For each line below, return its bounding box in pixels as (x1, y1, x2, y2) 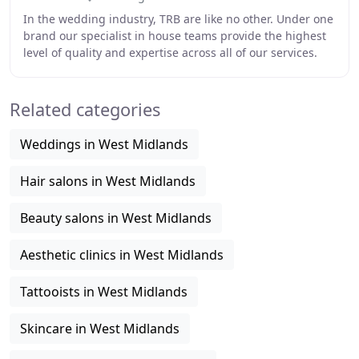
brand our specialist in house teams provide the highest (23, 28, 326, 43)
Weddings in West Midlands (20, 135, 188, 153)
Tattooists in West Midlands (20, 283, 188, 301)
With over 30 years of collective (23, 62, 189, 77)
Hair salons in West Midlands (20, 172, 196, 190)
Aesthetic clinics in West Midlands (20, 246, 224, 264)
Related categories (10, 98, 160, 121)
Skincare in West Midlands (20, 320, 179, 337)
